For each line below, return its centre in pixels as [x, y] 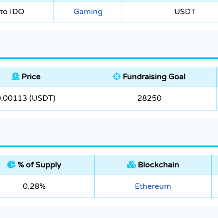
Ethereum [153, 187]
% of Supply [38, 165]
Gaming [88, 12]
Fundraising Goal [153, 77]
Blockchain [157, 165]
